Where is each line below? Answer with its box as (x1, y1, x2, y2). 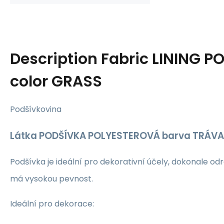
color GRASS (10, 71, 102, 92)
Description (10, 48, 101, 69)
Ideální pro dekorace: (10, 198, 94, 210)
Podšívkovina (10, 103, 61, 115)
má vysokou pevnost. (10, 173, 93, 185)
